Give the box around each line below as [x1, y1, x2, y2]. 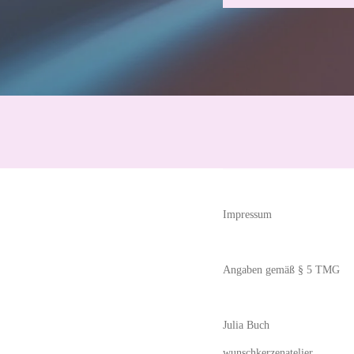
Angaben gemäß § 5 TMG [223, 264, 340, 277]
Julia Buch [223, 319, 269, 332]
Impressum [223, 209, 272, 221]
